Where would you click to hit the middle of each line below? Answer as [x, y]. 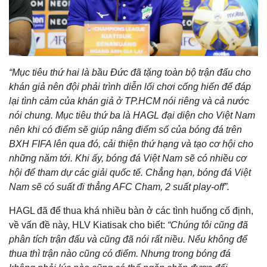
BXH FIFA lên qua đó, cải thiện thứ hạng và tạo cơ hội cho [131, 144]
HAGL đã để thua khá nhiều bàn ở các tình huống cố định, [131, 210]
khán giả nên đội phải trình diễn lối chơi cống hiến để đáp [130, 86]
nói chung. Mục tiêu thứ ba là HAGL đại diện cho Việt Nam [132, 115]
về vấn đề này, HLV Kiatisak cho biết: [88, 225]
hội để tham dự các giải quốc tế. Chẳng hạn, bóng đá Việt [130, 172]
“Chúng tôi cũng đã [208, 225]
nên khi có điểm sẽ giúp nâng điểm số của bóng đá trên [125, 129]
